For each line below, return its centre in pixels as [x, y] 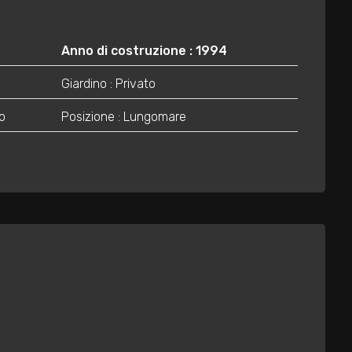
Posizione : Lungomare [123, 117]
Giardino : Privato [108, 84]
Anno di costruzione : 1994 [144, 51]
